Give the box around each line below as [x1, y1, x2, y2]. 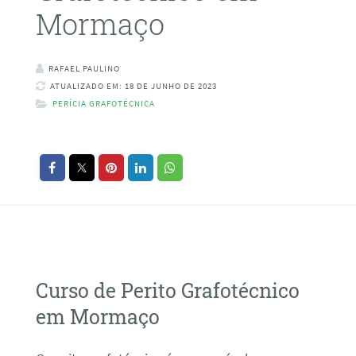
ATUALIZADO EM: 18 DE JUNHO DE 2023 [49, 80, 217, 92]
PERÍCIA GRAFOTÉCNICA [52, 98, 155, 110]
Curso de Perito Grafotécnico [35, 277, 300, 304]
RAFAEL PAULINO [48, 63, 120, 75]
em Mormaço [35, 303, 160, 330]
